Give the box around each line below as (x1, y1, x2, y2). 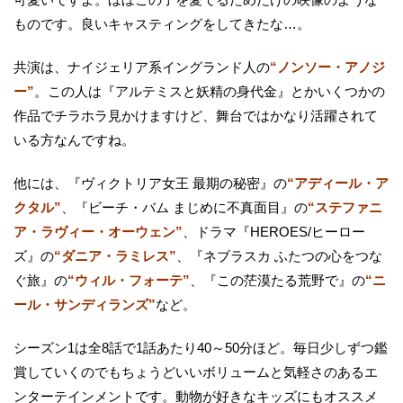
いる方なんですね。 (13, 132, 135, 148)
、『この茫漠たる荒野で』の (190, 273, 365, 289)
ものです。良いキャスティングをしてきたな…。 (13, 16, 310, 32)
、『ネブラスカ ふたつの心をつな (176, 248, 382, 264)
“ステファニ (308, 200, 382, 216)
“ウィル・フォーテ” (67, 273, 190, 289)
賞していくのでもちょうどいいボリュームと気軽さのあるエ (13, 364, 378, 381)
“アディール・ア (287, 175, 389, 192)
